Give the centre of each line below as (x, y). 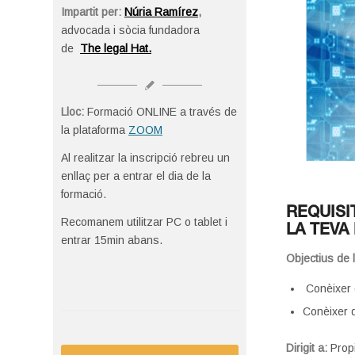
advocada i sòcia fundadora (130, 30)
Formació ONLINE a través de (160, 112)
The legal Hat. (116, 48)
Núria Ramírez (161, 11)
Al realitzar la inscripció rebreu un (145, 158)
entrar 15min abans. (112, 240)
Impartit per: (93, 11)
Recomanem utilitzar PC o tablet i (144, 222)
